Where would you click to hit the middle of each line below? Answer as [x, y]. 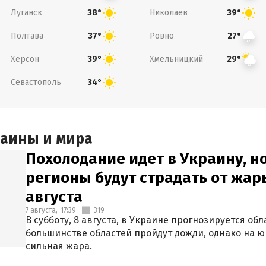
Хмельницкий [176, 59]
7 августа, [42, 210]
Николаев [169, 12]
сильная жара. [59, 246]
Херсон [25, 59]
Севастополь [36, 82]
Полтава [27, 36]
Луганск [26, 12]
